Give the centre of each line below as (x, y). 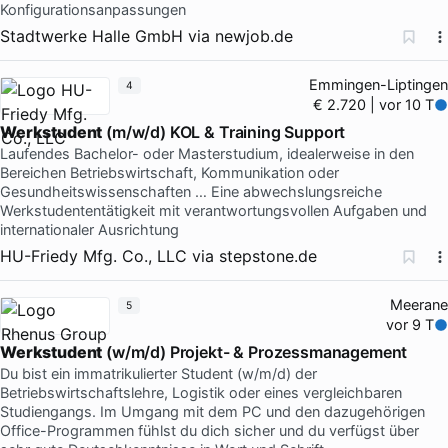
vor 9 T (410, 324)
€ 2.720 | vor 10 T (374, 104)
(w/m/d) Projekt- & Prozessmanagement (255, 351)
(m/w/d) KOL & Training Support (224, 131)
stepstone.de (268, 255)
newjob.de (254, 35)
